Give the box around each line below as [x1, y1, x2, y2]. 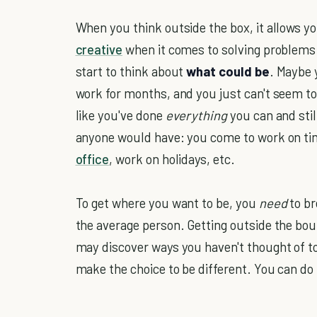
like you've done [75, 107, 166, 124]
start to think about [75, 63, 187, 80]
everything [165, 107, 230, 124]
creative [75, 41, 123, 58]
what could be [186, 63, 270, 80]
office [75, 151, 110, 168]
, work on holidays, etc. [109, 151, 235, 168]
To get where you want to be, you [75, 195, 259, 212]
